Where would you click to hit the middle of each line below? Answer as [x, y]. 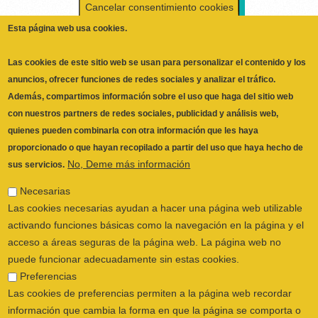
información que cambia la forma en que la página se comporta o [155, 310]
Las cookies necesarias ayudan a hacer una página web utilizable [155, 208]
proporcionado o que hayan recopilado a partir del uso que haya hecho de [156, 148]
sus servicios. [37, 165]
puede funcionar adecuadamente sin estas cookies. [124, 259]
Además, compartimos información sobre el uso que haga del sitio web [151, 97]
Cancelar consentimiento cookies [159, 7]
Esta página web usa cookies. [68, 28]
